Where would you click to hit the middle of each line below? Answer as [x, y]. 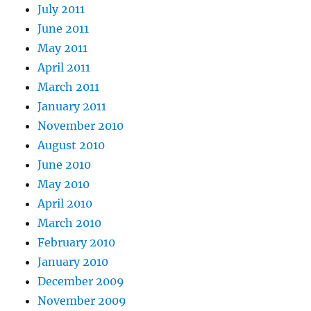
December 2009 [81, 281]
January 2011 [72, 106]
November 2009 [82, 301]
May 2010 [64, 184]
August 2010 [72, 145]
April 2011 [64, 67]
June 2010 [65, 165]
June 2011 [64, 28]
